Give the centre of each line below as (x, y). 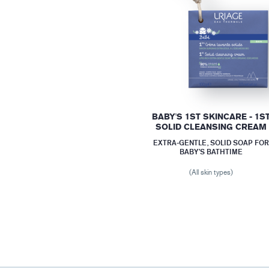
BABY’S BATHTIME (211, 152)
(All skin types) (211, 173)
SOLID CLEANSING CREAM (211, 127)
